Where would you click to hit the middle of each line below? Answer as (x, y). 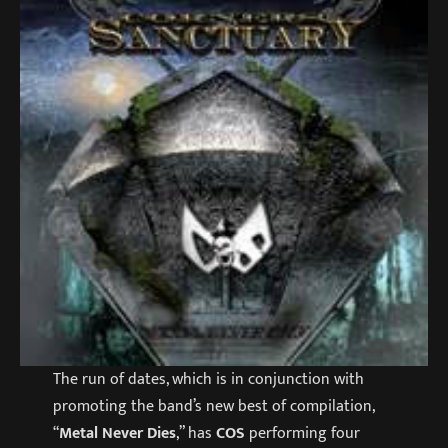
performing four (302, 432)
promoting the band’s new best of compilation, (213, 405)
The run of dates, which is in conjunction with (208, 378)
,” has (195, 432)
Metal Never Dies (117, 432)
